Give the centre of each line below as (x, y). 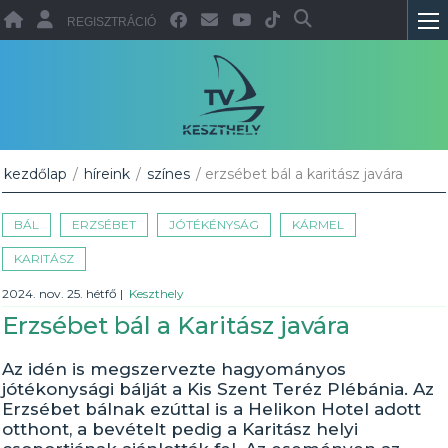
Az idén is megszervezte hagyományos (174, 369)
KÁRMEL (318, 224)
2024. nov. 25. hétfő (61, 293)
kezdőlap (36, 174)
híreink (107, 174)
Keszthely (157, 293)
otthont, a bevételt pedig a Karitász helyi (180, 429)
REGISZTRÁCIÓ (112, 22)
